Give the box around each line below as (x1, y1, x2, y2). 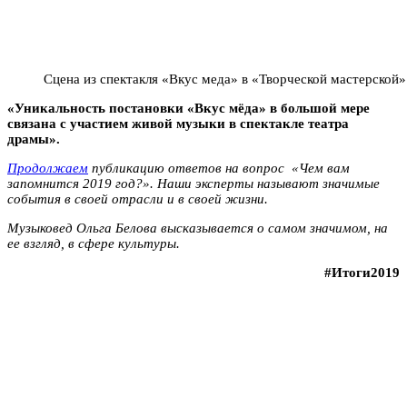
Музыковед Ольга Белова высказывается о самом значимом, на (7, 220, 388, 235)
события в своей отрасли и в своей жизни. (7, 191, 268, 206)
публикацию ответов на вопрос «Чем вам (88, 160, 350, 175)
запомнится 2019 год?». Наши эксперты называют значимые (7, 175, 380, 191)
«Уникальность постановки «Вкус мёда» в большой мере (7, 100, 370, 115)
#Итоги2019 (324, 264, 400, 280)
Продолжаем (7, 160, 88, 175)
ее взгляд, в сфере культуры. (7, 235, 180, 251)
